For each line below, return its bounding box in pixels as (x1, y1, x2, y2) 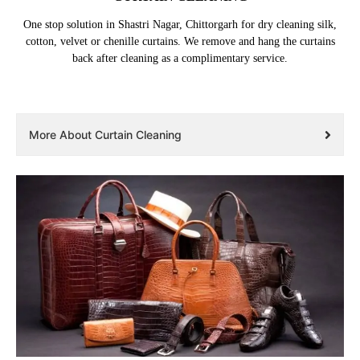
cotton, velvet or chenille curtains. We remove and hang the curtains (25, 35, 335, 48)
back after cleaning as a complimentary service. (72, 52, 288, 65)
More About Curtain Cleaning (29, 128, 182, 142)
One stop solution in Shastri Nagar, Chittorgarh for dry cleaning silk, (23, 18, 337, 31)
